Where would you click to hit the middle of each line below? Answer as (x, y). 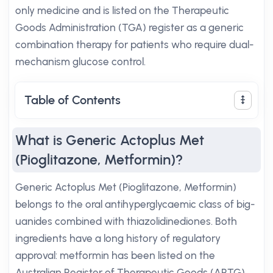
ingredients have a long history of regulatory (118, 238)
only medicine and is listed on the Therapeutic (122, 10)
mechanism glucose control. (80, 62)
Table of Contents (73, 100)
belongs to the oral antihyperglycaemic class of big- (135, 204)
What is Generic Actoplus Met (110, 140)
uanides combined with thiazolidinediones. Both (126, 221)
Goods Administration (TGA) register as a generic (129, 27)
